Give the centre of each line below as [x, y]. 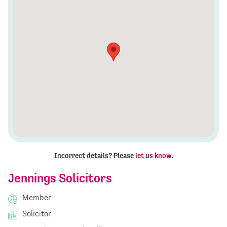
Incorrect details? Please [94, 156]
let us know [153, 156]
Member [36, 198]
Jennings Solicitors [60, 178]
